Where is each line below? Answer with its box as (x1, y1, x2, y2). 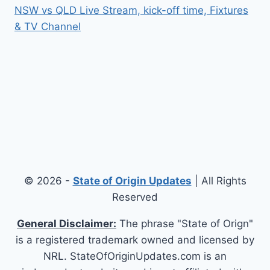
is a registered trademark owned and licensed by (16, 234, 254, 246)
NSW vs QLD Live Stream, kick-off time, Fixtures (14, 4, 248, 16)
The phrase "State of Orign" (116, 218, 253, 230)
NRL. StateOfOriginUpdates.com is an (43, 250, 227, 263)
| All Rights (191, 175, 246, 187)
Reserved (112, 191, 158, 204)
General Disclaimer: (17, 218, 116, 230)
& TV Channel (14, 20, 81, 33)
